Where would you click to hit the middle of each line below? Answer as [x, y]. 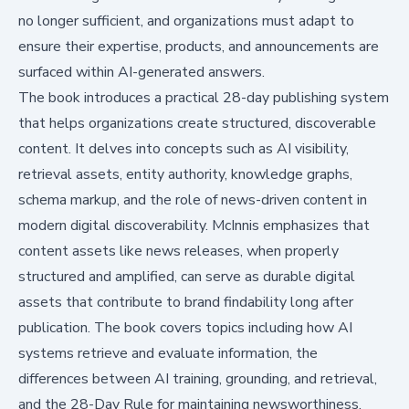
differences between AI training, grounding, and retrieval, [198, 378]
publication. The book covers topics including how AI [185, 327]
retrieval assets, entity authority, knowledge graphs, [185, 174]
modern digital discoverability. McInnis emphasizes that [194, 225]
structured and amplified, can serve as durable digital [187, 276]
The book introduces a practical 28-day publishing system [204, 97]
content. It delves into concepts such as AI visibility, [184, 148]
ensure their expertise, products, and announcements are [199, 46]
